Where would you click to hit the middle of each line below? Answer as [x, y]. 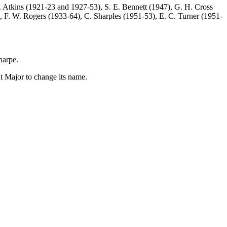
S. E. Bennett [126, 7]
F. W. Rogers [25, 16]
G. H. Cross [194, 7]
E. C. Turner [179, 16]
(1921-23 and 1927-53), [64, 7]
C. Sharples [103, 16]
